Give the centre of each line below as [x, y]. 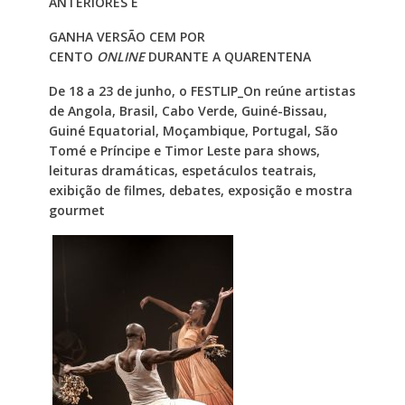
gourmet [76, 210]
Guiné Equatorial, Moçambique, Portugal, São [193, 130]
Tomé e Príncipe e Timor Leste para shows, [184, 150]
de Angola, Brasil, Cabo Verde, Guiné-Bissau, [188, 110]
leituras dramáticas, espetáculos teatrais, [182, 170]
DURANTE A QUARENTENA [229, 56]
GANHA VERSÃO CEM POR [127, 36]
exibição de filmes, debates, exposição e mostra [200, 190]
